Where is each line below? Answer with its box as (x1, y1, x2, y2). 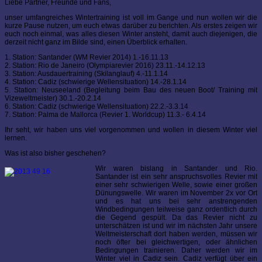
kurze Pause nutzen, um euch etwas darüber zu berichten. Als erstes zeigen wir (5, 22, 257, 30)
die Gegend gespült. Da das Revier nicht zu (95, 213, 257, 222)
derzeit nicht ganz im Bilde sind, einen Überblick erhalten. (5, 38, 187, 47)
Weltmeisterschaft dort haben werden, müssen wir (95, 230, 257, 239)
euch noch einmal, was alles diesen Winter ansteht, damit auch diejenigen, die (5, 30, 257, 39)
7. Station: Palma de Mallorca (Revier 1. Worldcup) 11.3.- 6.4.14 (5, 111, 206, 119)
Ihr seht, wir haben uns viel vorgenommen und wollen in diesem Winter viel (5, 126, 257, 135)
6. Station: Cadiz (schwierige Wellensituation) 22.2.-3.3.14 (5, 102, 188, 111)
